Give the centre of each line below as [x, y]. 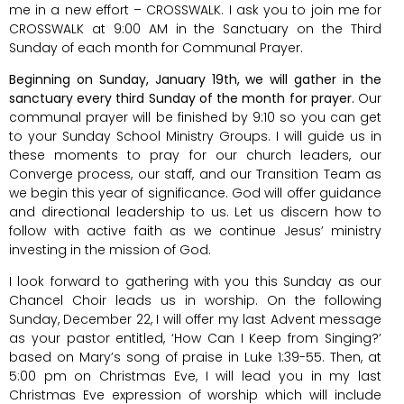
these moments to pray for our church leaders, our [195, 155]
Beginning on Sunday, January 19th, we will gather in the [195, 79]
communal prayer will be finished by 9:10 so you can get [195, 117]
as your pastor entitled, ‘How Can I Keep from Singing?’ [195, 339]
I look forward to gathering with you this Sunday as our [195, 282]
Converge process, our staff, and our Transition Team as [195, 174]
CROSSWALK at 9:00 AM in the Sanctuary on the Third [195, 28]
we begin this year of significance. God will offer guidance [195, 193]
